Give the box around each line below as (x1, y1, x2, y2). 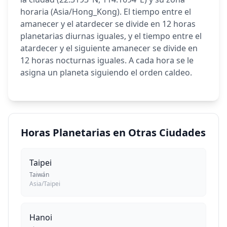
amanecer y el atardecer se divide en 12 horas (20, 18, 196, 29)
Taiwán (29, 170, 49, 179)
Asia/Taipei (29, 179, 60, 188)
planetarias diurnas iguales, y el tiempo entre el (20, 30, 202, 42)
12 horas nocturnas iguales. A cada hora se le (20, 55, 194, 66)
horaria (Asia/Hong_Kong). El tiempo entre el (20, 6, 191, 17)
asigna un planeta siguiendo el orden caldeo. (20, 67, 192, 78)
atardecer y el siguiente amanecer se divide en (20, 43, 198, 54)
